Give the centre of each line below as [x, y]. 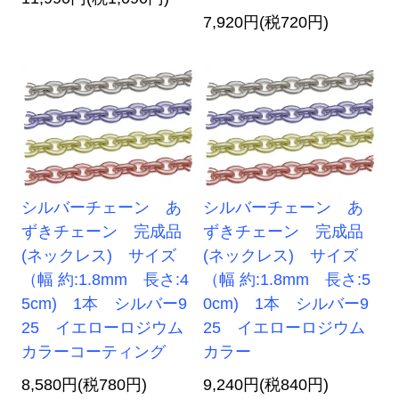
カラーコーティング [94, 352]
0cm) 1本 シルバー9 [286, 304]
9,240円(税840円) [266, 385]
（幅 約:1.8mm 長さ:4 [106, 280]
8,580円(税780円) [85, 385]
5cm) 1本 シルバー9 [105, 304]
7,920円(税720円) [266, 23]
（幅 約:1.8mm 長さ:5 [287, 280]
